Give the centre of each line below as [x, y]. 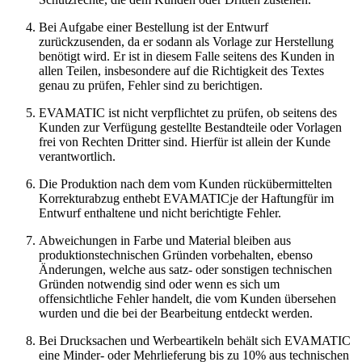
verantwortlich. [77, 156]
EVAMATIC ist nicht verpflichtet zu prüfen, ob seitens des [188, 112]
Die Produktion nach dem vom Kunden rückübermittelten [185, 183]
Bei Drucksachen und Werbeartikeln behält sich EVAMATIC [195, 340]
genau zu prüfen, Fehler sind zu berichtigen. [151, 85]
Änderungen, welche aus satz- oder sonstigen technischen [185, 269]
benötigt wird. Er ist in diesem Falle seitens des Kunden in [187, 56]
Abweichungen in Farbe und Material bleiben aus [165, 240]
